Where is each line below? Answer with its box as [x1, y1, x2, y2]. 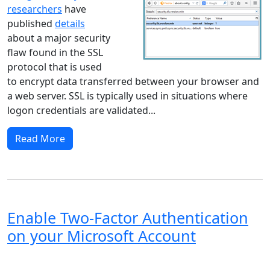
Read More [15, 132, 65, 146]
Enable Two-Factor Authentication [7, 207, 248, 228]
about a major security [7, 31, 110, 45]
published [7, 17, 55, 31]
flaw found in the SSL [7, 46, 103, 60]
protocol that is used [7, 60, 102, 74]
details [55, 17, 85, 31]
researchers [7, 2, 62, 16]
